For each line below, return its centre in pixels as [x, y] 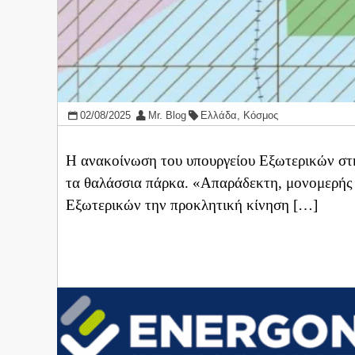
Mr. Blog [167, 116]
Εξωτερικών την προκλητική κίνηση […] [192, 204]
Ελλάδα [218, 116]
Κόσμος [260, 116]
